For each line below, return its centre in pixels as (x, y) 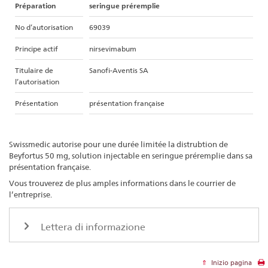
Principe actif (36, 48)
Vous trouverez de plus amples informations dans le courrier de (122, 183)
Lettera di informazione (92, 227)
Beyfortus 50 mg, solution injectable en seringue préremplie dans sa (131, 156)
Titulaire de (34, 70)
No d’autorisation (44, 27)
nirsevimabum (113, 48)
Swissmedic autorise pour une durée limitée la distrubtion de (118, 144)
